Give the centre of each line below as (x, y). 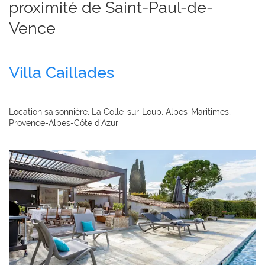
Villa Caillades (62, 72)
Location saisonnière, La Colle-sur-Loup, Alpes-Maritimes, (120, 112)
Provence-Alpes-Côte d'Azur (64, 123)
